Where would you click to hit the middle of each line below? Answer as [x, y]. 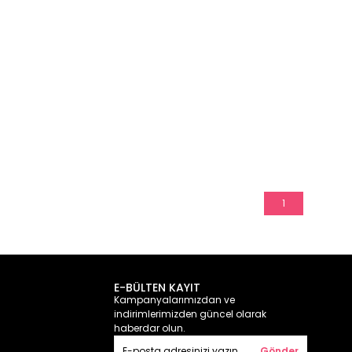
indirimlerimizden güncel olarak [190, 314]
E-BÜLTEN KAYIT [157, 288]
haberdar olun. [150, 328]
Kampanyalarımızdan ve [174, 300]
